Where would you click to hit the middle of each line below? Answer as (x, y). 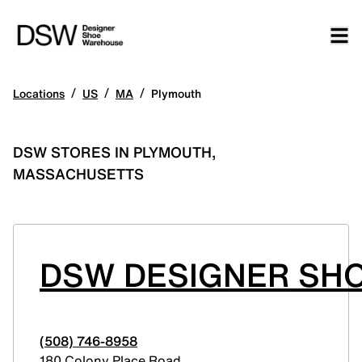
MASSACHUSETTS (78, 174)
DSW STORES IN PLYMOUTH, (114, 152)
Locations (39, 93)
